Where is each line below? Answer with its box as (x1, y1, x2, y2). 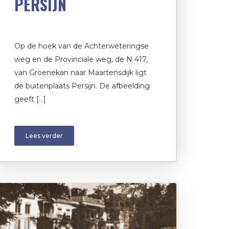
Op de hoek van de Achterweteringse (14, 41, 149, 51)
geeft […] (14, 94, 46, 104)
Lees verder (26, 131, 63, 140)
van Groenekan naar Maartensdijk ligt (14, 67, 147, 77)
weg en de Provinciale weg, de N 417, (14, 54, 148, 64)
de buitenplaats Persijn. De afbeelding (14, 81, 150, 90)
